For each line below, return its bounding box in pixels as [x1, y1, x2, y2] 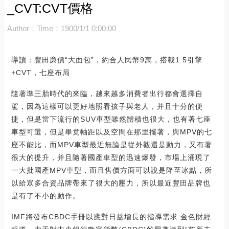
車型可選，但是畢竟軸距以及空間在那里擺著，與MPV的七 [11, 127, 212, 136]
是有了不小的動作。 [11, 191, 80, 200]
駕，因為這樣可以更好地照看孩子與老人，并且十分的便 [11, 102, 203, 110]
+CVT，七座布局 [11, 68, 70, 77]
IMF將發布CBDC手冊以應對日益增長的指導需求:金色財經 [11, 212, 211, 221]
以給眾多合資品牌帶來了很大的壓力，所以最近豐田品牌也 [11, 178, 211, 187]
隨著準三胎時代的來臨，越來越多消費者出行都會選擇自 [11, 89, 203, 98]
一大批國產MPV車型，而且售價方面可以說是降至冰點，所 [11, 166, 212, 174]
